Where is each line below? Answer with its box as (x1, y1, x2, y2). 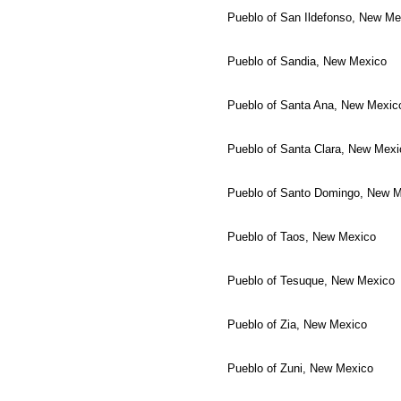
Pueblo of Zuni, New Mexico (227, 361, 373, 375)
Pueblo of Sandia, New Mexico (227, 54, 387, 68)
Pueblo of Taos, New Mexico (227, 229, 376, 243)
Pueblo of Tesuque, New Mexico (227, 273, 395, 287)
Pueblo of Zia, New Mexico (227, 317, 367, 331)
